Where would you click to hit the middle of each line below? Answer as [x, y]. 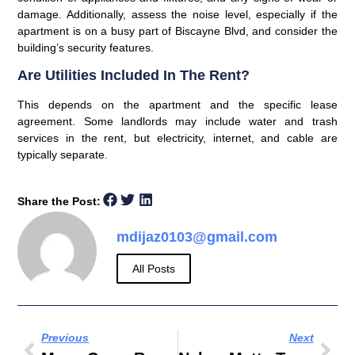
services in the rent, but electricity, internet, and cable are [177, 138]
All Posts [154, 269]
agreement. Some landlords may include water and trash [177, 122]
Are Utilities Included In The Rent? [134, 76]
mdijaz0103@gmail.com [197, 237]
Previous [65, 338]
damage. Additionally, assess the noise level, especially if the [177, 14]
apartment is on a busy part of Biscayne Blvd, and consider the [177, 31]
